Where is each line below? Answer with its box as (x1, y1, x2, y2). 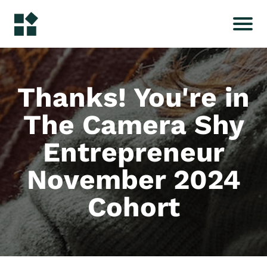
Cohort (87, 191, 180, 223)
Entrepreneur (42, 136, 225, 168)
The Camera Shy (23, 108, 244, 141)
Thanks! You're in (17, 81, 250, 113)
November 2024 (26, 163, 241, 195)
